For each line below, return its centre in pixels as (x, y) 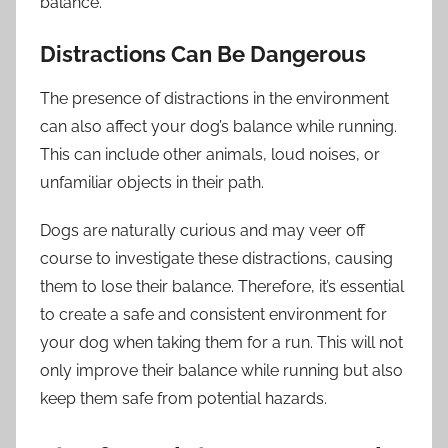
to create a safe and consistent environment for (213, 315)
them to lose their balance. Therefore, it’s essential (222, 287)
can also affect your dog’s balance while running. (218, 127)
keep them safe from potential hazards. (183, 399)
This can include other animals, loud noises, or (210, 155)
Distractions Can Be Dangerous (203, 53)
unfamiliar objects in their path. (152, 183)
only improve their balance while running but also (221, 371)
